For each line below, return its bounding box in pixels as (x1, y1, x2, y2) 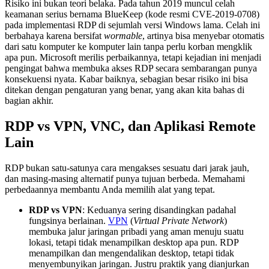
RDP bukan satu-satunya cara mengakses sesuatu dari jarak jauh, (5, 162, 249, 173)
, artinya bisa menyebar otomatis (142, 30, 264, 41)
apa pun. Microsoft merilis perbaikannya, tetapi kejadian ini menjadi (5, 52, 261, 62)
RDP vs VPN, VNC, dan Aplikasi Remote (5, 118, 256, 134)
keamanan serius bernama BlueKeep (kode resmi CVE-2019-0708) (5, 8, 259, 19)
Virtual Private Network (133, 215, 224, 226)
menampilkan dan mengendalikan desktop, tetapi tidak (29, 247, 234, 258)
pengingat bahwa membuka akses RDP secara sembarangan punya (5, 62, 257, 73)
